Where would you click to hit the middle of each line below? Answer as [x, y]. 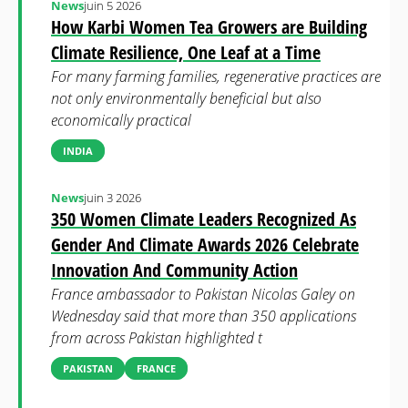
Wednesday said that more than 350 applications [204, 316]
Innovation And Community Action [174, 270]
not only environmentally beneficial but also [186, 98]
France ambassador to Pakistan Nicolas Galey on [203, 294]
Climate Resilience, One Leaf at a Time [186, 52]
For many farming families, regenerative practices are [216, 76]
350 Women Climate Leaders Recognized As [204, 219]
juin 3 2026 [112, 198]
